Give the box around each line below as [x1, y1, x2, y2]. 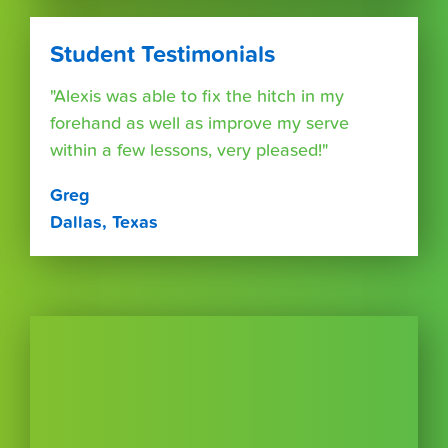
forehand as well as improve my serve [50, 112, 349, 134]
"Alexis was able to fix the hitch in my [50, 85, 344, 107]
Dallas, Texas [50, 211, 158, 233]
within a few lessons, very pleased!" [50, 139, 328, 161]
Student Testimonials [50, 39, 275, 69]
